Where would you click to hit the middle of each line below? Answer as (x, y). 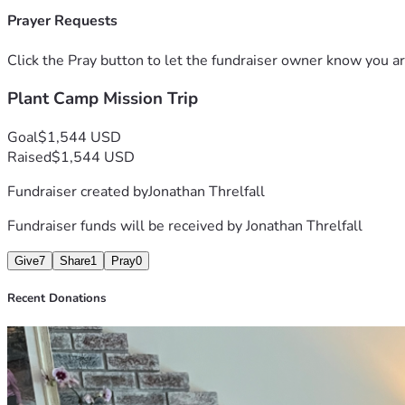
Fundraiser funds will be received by (127, 226)
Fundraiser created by (78, 191)
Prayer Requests (62, 21)
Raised (29, 157)
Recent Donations (57, 299)
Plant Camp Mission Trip (103, 99)
